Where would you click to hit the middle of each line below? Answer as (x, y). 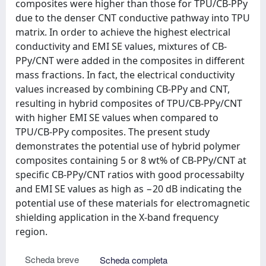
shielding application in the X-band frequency (117, 217)
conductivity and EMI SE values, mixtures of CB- (121, 46)
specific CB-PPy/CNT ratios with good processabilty (130, 175)
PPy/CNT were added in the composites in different (130, 61)
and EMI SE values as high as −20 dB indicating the (129, 189)
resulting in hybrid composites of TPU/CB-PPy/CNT (129, 103)
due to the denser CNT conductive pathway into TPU (133, 18)
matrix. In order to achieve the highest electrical (123, 32)
